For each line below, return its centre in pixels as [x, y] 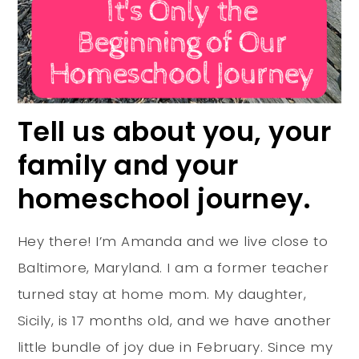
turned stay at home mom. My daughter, [162, 294]
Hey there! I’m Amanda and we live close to [173, 241]
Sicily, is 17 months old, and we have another [174, 320]
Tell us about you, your [174, 131]
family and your [128, 165]
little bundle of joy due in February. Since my [175, 347]
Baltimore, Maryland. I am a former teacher [173, 267]
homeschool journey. [164, 199]
